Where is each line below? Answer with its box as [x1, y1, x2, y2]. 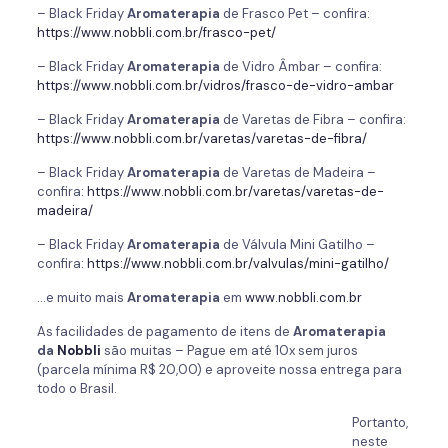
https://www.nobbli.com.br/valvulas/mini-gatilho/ [86, 255, 389, 272]
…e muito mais [36, 289, 127, 306]
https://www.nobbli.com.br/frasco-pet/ [36, 24, 276, 41]
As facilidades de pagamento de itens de [36, 323, 293, 340]
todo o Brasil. [36, 380, 117, 397]
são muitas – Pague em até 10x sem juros [100, 342, 358, 359]
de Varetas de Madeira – [219, 164, 376, 181]
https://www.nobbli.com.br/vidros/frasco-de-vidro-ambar [36, 77, 394, 94]
